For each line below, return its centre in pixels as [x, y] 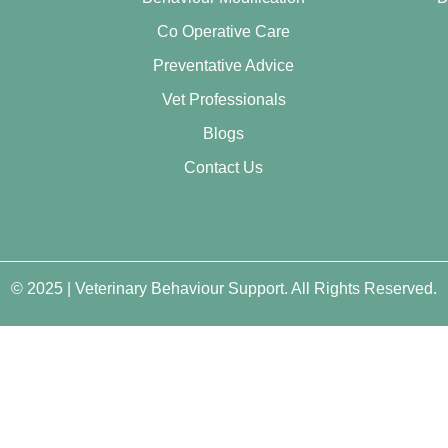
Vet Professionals [223, 99]
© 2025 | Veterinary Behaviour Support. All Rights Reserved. [224, 288]
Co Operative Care [224, 31]
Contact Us [224, 167]
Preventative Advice [224, 65]
